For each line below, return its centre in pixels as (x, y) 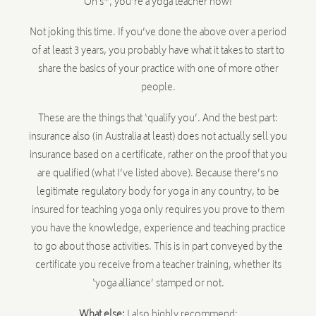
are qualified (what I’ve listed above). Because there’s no (158, 175)
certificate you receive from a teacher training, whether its (158, 266)
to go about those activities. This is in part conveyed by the (158, 248)
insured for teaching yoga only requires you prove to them (158, 211)
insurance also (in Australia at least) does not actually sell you (158, 138)
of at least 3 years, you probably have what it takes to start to (158, 52)
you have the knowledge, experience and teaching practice (158, 230)
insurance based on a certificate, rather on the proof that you (158, 156)
